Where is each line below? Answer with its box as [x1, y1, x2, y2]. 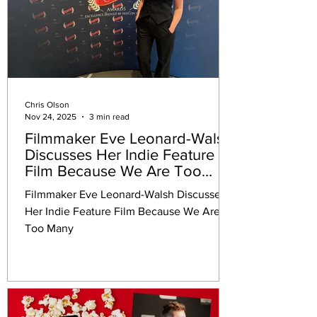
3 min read [89, 111, 129, 122]
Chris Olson [25, 100, 69, 110]
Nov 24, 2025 [25, 111, 76, 122]
